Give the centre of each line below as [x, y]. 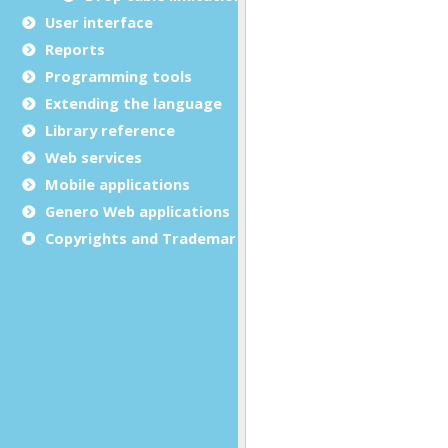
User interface [99, 21]
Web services [93, 156]
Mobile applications [117, 183]
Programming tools [118, 75]
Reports [75, 48]
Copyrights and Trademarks [149, 237]
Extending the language [133, 102]
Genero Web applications [137, 210]
